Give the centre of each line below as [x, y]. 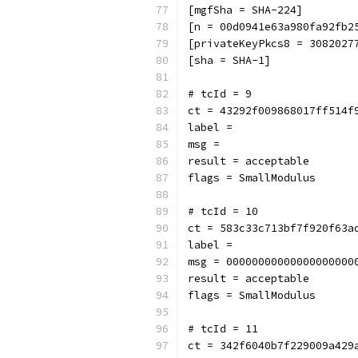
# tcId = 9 [220, 94]
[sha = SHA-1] [229, 60]
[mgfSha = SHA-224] [245, 10]
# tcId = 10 [223, 211]
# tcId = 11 [223, 329]
